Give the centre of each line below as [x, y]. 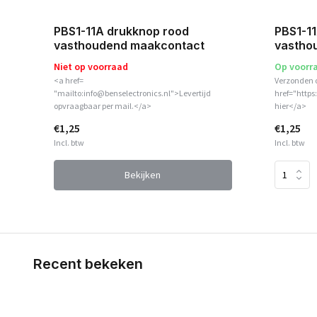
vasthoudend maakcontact [129, 45]
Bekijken [143, 174]
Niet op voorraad [91, 66]
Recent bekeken [88, 264]
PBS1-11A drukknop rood [121, 31]
